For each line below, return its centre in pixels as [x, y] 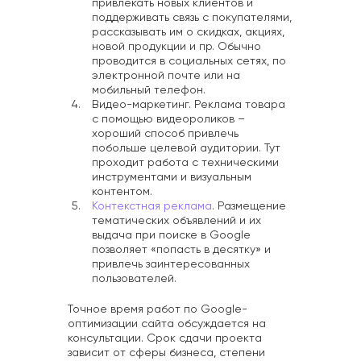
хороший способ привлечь [165, 134]
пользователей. [134, 279]
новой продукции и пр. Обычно [176, 47]
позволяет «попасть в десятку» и [181, 250]
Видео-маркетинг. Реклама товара [189, 105]
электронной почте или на [166, 76]
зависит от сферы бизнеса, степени [166, 353]
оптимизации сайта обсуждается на [167, 324]
